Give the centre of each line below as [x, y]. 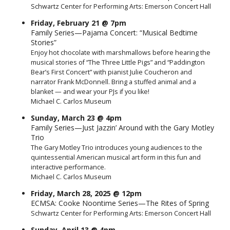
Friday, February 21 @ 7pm [79, 23]
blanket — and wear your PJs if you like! [90, 92]
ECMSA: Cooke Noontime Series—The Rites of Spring [120, 203]
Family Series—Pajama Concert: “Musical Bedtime [114, 33]
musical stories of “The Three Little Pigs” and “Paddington [118, 63]
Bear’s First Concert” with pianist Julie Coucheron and [111, 72]
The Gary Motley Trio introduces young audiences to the [117, 148]
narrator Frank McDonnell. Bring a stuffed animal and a [113, 82]
